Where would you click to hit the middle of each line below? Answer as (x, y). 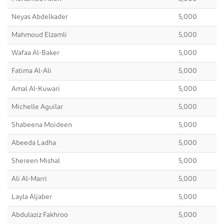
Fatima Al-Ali (31, 71)
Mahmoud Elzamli (39, 35)
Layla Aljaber (32, 197)
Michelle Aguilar (37, 107)
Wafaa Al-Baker (35, 53)
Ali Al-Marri (29, 179)
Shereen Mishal (36, 161)
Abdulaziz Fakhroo (40, 215)
